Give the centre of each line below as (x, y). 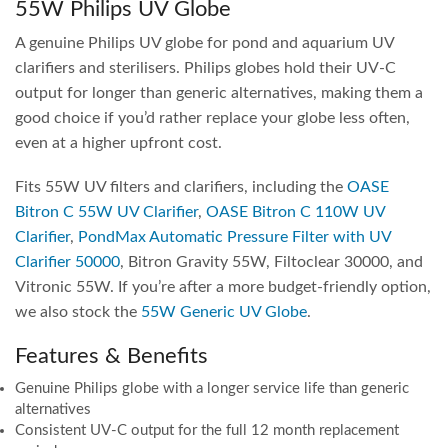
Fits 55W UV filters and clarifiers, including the (181, 185)
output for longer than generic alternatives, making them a (219, 92)
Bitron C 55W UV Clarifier (106, 210)
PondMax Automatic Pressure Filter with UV (234, 235)
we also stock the (78, 310)
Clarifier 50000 (67, 260)
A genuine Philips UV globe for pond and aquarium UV (204, 42)
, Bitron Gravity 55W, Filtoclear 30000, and (271, 260)
